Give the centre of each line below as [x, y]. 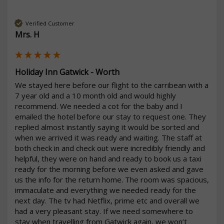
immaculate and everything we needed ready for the [105, 190]
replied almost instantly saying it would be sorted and [107, 127]
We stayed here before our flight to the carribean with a [112, 85]
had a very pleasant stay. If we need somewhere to [104, 211]
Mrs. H [27, 35]
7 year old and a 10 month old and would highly [95, 96]
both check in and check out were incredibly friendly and [110, 148]
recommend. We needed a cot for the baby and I [99, 106]
